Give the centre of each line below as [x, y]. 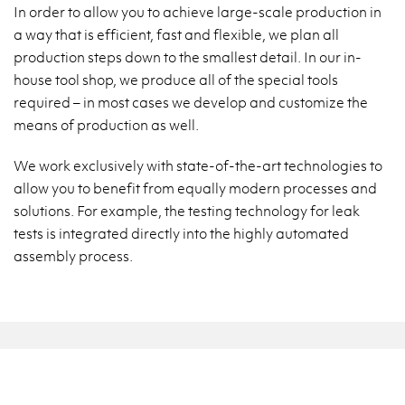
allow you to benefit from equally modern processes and [195, 188]
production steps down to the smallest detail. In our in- [188, 57]
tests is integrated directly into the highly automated [181, 233]
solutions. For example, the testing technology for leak [187, 210]
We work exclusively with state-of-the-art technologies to [198, 165]
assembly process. [73, 255]
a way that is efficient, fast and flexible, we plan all [176, 34]
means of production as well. [106, 124]
